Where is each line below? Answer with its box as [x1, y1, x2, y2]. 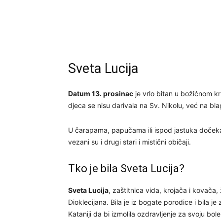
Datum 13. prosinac [68, 89, 133, 98]
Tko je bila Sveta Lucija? [68, 162, 184, 175]
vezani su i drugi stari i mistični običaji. [68, 138, 191, 146]
